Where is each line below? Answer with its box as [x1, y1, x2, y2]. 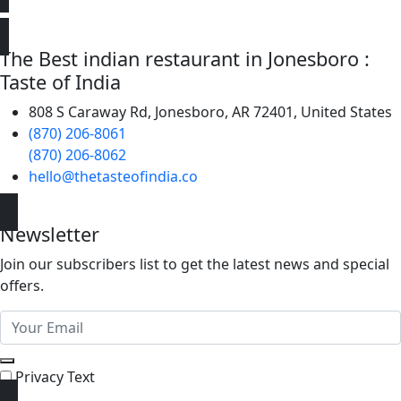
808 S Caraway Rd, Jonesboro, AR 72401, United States [29, 102, 392, 122]
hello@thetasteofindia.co [29, 166, 198, 186]
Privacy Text [15, 367, 95, 387]
